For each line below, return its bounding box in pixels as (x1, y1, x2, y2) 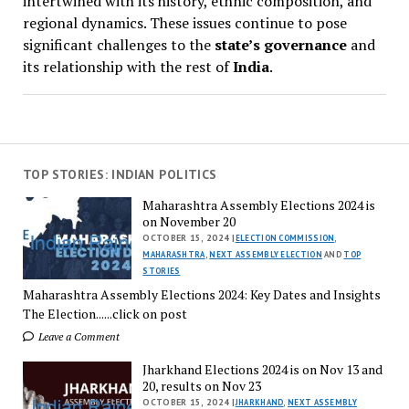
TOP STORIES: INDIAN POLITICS (22, 166, 217, 184)
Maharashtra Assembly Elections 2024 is (142, 196, 376, 215)
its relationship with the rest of (22, 56, 233, 77)
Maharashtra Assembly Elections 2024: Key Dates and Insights (22, 286, 381, 304)
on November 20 (142, 213, 236, 231)
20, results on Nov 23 (142, 377, 262, 395)
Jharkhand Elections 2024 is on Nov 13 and (142, 361, 383, 379)
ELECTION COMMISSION (235, 233, 335, 244)
